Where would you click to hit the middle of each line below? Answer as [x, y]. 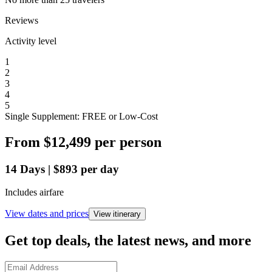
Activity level [31, 41]
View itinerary [117, 214]
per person [128, 142]
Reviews [22, 20]
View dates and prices [47, 214]
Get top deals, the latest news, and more [128, 241]
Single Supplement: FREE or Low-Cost [81, 116]
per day [100, 169]
